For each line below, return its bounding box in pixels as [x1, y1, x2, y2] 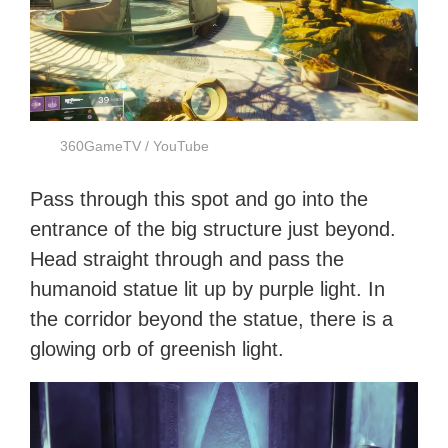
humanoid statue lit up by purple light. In [30, 278, 386, 301]
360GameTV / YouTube [60, 138, 210, 155]
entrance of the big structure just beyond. [30, 218, 397, 241]
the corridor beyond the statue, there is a [30, 308, 394, 331]
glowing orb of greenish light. [30, 338, 285, 361]
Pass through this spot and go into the [30, 188, 369, 211]
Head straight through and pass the [30, 248, 345, 271]
